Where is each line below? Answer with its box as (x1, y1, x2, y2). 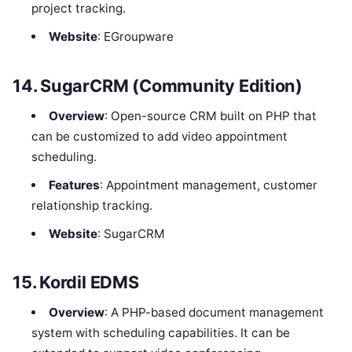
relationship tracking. (31, 197, 153, 213)
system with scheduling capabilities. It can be (31, 325, 291, 341)
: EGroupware (97, 28, 174, 44)
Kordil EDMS (39, 272, 139, 293)
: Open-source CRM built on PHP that (104, 108, 317, 123)
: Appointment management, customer (99, 177, 317, 192)
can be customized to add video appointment (31, 128, 288, 144)
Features (48, 177, 100, 192)
